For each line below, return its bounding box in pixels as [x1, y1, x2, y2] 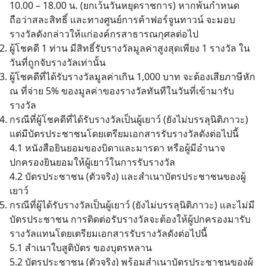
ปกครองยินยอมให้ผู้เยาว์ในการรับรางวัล [9, 156, 175, 169]
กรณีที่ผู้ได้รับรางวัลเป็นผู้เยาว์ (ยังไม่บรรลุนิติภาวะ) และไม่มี [9, 198, 255, 211]
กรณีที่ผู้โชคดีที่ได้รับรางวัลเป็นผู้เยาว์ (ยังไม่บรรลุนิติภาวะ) [9, 113, 248, 126]
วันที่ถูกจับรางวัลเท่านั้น [9, 56, 106, 69]
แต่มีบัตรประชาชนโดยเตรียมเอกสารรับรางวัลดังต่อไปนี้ [9, 127, 239, 140]
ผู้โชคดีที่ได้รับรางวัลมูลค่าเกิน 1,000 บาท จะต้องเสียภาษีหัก [9, 70, 255, 83]
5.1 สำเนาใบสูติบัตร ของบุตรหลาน [9, 241, 152, 254]
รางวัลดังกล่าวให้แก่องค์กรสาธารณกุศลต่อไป [9, 27, 198, 40]
